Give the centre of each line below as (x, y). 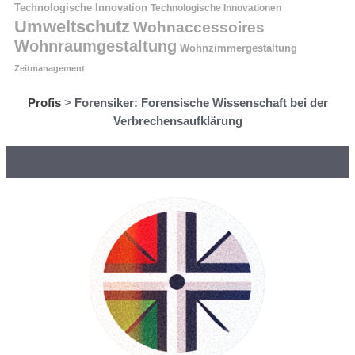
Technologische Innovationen (216, 8)
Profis (44, 102)
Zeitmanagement (50, 68)
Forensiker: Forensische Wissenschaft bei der (201, 102)
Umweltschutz (72, 26)
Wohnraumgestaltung (95, 46)
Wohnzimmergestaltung (239, 48)
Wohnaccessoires (199, 27)
